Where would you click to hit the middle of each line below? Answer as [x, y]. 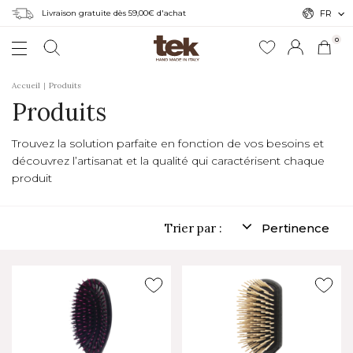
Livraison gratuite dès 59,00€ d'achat [114, 13]
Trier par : [193, 228]
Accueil [26, 85]
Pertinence [295, 228]
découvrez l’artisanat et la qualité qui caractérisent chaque [168, 161]
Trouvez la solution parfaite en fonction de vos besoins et [168, 143]
